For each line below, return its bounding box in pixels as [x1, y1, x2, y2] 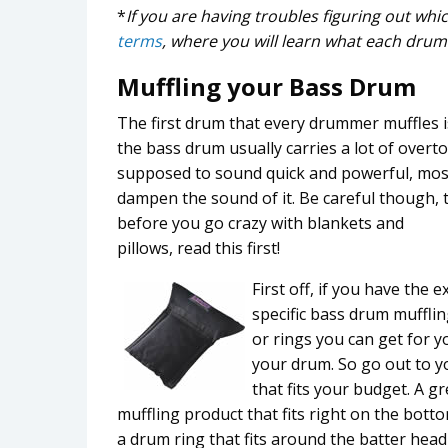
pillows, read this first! [117, 237, 280, 259]
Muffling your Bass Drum [117, 70, 416, 103]
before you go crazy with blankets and [117, 212, 404, 234]
